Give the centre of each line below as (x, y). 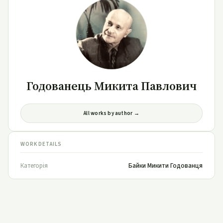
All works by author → (111, 113)
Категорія (34, 166)
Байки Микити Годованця (166, 166)
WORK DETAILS (41, 144)
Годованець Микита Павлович (111, 86)
